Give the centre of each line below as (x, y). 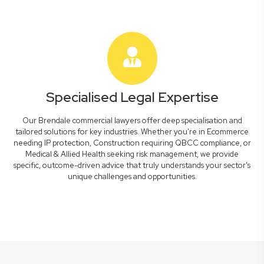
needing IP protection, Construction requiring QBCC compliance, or (132, 143)
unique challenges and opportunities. (132, 176)
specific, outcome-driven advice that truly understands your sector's (132, 165)
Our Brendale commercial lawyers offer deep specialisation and (132, 121)
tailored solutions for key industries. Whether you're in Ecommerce (132, 132)
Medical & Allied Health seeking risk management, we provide (132, 154)
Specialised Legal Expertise (132, 97)
